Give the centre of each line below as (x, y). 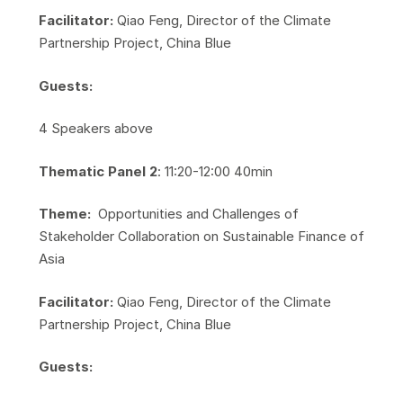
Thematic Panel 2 (98, 171)
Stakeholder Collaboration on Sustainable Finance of (201, 237)
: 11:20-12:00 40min (215, 171)
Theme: (66, 214)
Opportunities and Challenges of (196, 214)
